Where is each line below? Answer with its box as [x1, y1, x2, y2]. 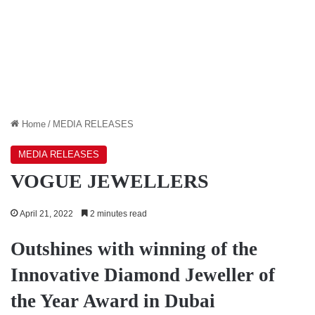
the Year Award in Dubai [11, 290, 215, 311]
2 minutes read [88, 208, 147, 219]
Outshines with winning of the [11, 238, 257, 259]
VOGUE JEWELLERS [11, 169, 209, 192]
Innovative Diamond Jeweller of [11, 264, 275, 285]
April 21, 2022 [20, 208, 73, 219]
